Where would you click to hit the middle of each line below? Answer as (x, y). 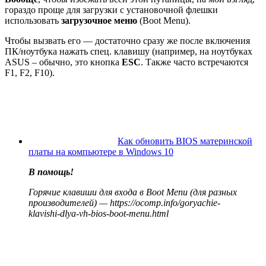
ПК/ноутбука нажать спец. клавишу (78, 52)
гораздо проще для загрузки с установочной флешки (111, 10)
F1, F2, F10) (28, 73)
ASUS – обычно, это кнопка (63, 62)
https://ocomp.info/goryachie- (164, 203)
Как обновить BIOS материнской (185, 141)
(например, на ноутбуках (202, 52)
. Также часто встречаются (194, 62)
